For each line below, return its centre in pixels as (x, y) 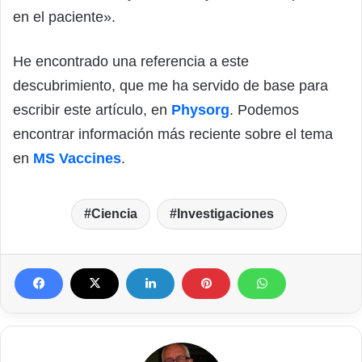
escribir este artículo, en (92, 109)
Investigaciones (225, 213)
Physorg (200, 109)
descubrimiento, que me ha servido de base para (170, 85)
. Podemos (264, 109)
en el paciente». (64, 17)
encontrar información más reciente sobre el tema (173, 134)
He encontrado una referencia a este (131, 61)
